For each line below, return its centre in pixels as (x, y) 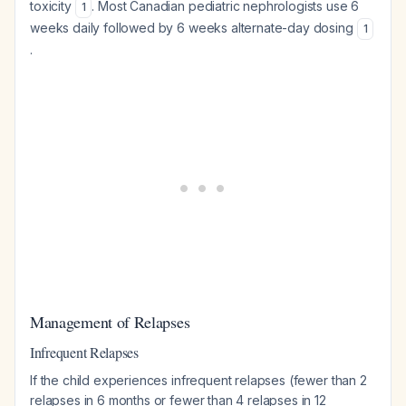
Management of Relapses (110, 322)
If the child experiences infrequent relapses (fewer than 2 (198, 380)
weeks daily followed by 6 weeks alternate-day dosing (193, 28)
